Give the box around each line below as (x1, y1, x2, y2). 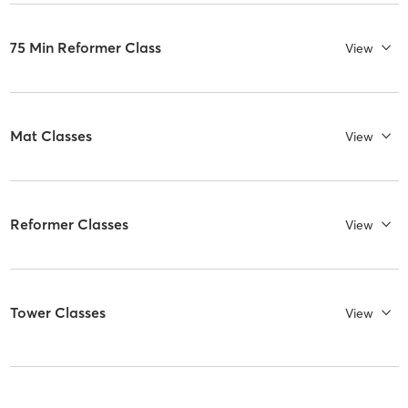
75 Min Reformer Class (9, 38, 161, 57)
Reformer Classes (9, 215, 128, 234)
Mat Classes (9, 127, 92, 146)
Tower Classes (9, 303, 106, 322)
